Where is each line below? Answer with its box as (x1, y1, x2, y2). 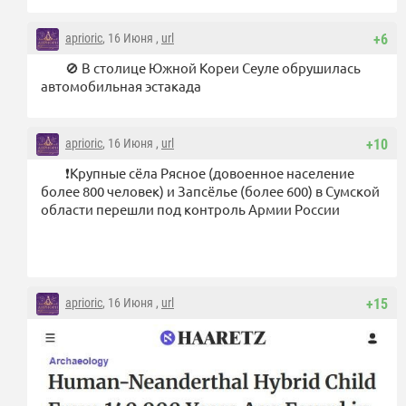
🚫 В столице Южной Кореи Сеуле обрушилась (65, 58, 361, 76)
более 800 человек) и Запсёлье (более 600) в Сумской (41, 181, 380, 199)
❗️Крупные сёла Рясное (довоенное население (65, 163, 354, 181)
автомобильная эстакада (41, 76, 201, 94)
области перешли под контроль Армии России (41, 199, 340, 217)
